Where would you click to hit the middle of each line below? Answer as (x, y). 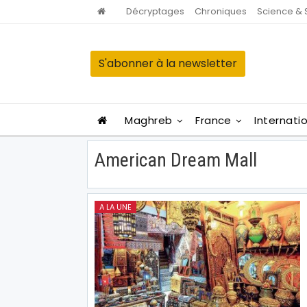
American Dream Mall (176, 160)
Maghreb (149, 120)
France (213, 120)
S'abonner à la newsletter (168, 63)
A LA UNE (115, 207)
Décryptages (155, 11)
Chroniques (221, 11)
